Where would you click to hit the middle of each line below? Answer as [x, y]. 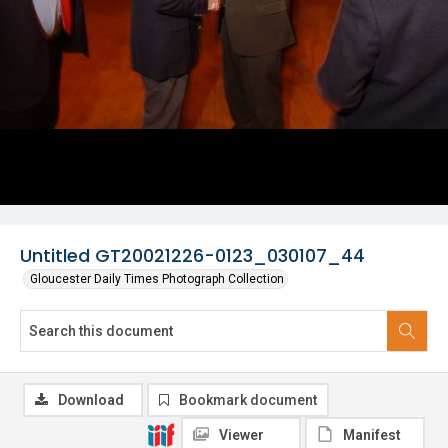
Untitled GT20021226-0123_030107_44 [192, 255]
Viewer [241, 435]
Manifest [372, 435]
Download [91, 400]
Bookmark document [248, 400]
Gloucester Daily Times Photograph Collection [157, 279]
